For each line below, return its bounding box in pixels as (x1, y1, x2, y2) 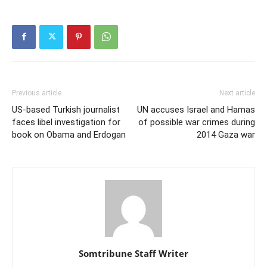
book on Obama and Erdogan (12, 129, 126, 140)
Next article (219, 88, 255, 97)
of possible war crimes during (138, 116, 255, 128)
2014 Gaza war (197, 129, 255, 140)
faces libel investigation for (12, 116, 120, 128)
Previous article (12, 88, 61, 97)
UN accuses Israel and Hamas (137, 104, 255, 115)
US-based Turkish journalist (12, 104, 120, 115)
